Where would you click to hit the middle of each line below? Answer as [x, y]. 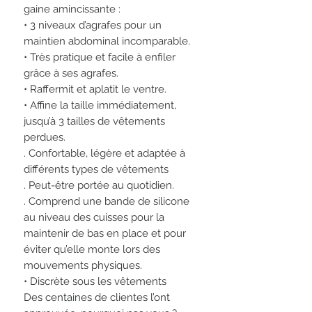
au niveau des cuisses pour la [94, 217]
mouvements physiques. [83, 265]
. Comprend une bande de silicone [107, 201]
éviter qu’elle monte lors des [92, 249]
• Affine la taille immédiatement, [100, 105]
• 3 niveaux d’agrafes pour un [93, 25]
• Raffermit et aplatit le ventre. [95, 89]
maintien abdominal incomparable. [107, 41]
